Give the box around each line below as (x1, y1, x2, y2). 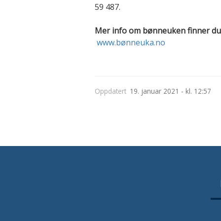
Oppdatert (95, 86, 126, 96)
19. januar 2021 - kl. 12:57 (129, 86, 211, 96)
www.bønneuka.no (97, 37, 165, 48)
